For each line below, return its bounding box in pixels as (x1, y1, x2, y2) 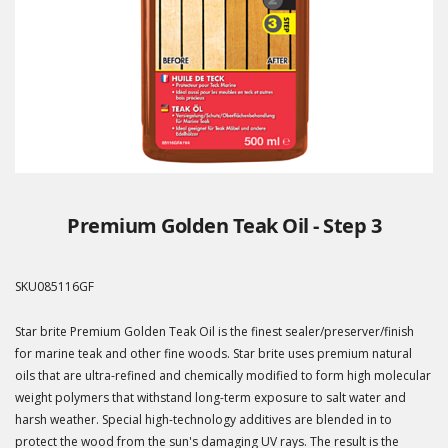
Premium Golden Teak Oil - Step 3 (67, 211, 381, 239)
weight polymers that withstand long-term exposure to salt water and (15, 388, 406, 406)
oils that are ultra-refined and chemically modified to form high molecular (15, 366, 431, 384)
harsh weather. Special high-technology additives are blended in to (15, 410, 392, 428)
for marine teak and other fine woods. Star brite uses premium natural (15, 344, 412, 362)
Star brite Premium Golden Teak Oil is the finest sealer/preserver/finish (15, 322, 414, 340)
